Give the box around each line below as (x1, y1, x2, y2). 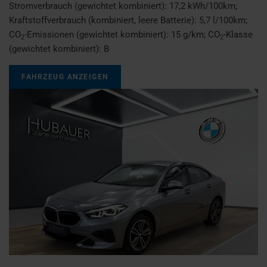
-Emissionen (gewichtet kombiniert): (24, 29, 171, 40)
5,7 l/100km (199, 14, 246, 26)
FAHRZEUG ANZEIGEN (21, 72, 108, 81)
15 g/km (171, 29, 204, 40)
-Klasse (223, 29, 253, 40)
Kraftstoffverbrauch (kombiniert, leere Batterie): (9, 14, 199, 26)
